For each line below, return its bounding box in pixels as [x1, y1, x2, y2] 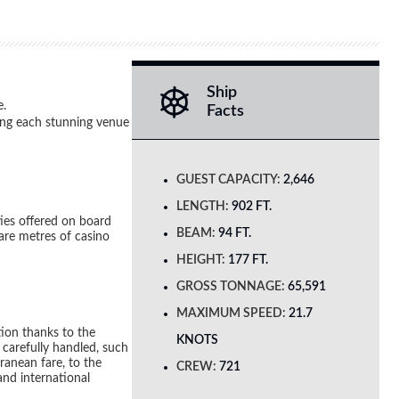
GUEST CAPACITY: [176, 173, 281, 186]
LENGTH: [176, 199, 229, 213]
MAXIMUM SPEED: [176, 306, 286, 320]
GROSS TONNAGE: [176, 280, 285, 293]
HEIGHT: [176, 253, 225, 266]
